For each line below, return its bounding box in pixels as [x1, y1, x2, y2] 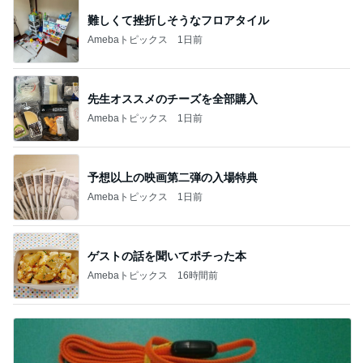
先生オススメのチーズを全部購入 [88, 92, 258, 105]
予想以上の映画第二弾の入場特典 [88, 170, 258, 184]
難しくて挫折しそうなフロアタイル [88, 13, 269, 27]
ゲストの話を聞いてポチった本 [88, 249, 246, 263]
